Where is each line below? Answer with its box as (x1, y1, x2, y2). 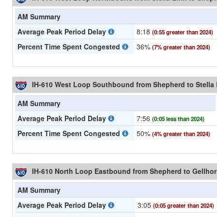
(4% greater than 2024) (152, 130, 210, 139)
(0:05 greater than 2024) (153, 201, 214, 210)
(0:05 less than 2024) (152, 115, 204, 124)
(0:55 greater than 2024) (152, 28, 213, 37)
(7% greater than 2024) (152, 43, 210, 52)
